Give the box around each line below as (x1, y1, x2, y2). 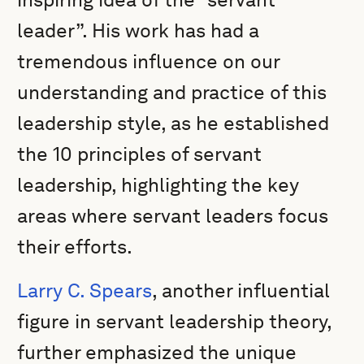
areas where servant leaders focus (17, 204, 329, 227)
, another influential (152, 279, 331, 302)
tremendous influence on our (17, 50, 280, 73)
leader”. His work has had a (17, 19, 260, 42)
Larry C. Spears (17, 279, 153, 302)
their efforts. (17, 235, 133, 258)
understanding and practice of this (17, 80, 327, 104)
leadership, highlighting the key (17, 173, 300, 197)
